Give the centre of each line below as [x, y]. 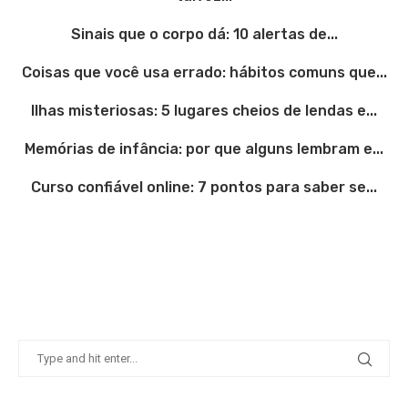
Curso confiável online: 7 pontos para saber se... [204, 187]
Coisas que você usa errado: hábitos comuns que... [204, 72]
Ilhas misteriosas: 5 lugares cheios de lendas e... [204, 111]
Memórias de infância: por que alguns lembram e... [204, 149]
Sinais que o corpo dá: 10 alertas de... [204, 34]
